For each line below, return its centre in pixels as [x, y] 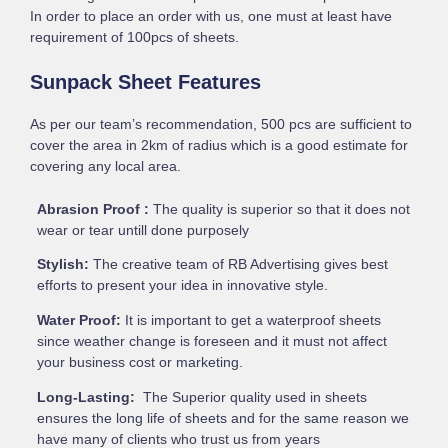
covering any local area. [106, 166]
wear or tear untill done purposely [142, 230]
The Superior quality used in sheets [252, 397]
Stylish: [64, 265]
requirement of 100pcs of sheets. [135, 37]
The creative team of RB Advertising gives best [240, 265]
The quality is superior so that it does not [279, 209]
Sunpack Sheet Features [146, 81]
